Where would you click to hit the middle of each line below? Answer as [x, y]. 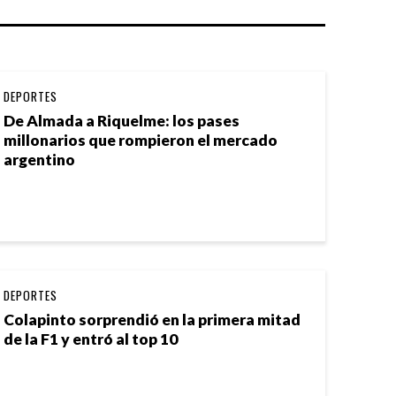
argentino [39, 160]
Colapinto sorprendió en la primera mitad [152, 320]
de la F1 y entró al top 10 [91, 339]
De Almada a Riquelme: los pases [122, 121]
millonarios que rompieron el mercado [141, 141]
